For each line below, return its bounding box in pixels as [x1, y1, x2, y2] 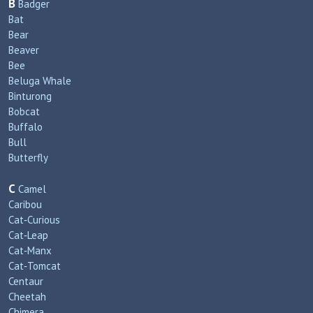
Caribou [8, 198, 42, 211]
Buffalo [8, 120, 43, 133]
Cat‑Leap [8, 228, 48, 242]
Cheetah [8, 290, 46, 303]
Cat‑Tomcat [8, 259, 61, 272]
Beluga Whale [8, 74, 71, 87]
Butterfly [8, 151, 48, 164]
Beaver [8, 43, 39, 57]
